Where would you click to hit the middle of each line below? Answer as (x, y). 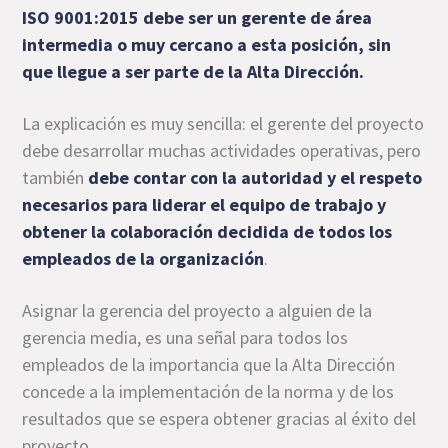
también (55, 177)
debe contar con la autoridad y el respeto (255, 177)
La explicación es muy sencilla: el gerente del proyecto (223, 123)
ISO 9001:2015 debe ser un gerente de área (197, 17)
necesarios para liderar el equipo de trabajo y (204, 204)
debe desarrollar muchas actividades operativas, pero (222, 150)
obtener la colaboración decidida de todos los (207, 231)
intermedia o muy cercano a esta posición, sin (207, 44)
